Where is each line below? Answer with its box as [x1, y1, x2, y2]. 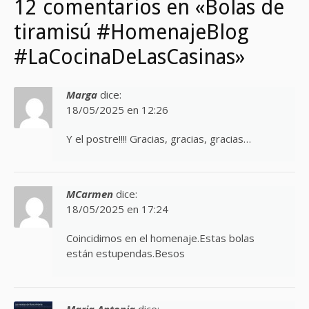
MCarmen [66, 187, 113, 201]
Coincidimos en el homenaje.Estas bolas [66, 231, 255, 246]
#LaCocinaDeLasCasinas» [14, 44, 245, 69]
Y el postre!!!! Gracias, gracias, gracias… [66, 131, 251, 146]
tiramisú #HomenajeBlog [14, 19, 248, 44]
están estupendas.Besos [66, 246, 185, 261]
